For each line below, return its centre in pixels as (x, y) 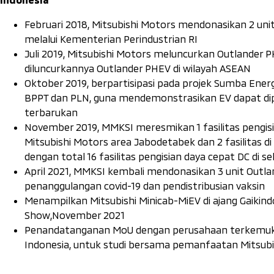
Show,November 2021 (75, 215)
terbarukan (51, 112)
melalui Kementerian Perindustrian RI (111, 39)
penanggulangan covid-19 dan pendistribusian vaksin (146, 185)
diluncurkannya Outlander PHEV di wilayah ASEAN (138, 68)
